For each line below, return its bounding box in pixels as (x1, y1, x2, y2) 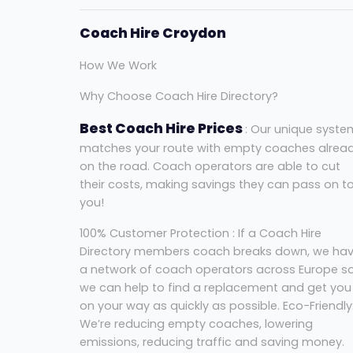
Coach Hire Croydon (79, 24, 226, 43)
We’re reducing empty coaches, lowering (79, 316, 313, 333)
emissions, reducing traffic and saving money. (79, 334, 347, 351)
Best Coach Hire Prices (79, 119, 245, 139)
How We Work (79, 58, 157, 74)
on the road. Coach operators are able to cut (79, 158, 340, 175)
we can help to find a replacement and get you (79, 280, 351, 296)
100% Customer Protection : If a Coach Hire (79, 225, 321, 242)
